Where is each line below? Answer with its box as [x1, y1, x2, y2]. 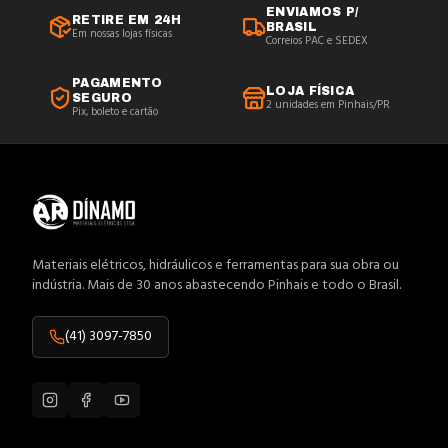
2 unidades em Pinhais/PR [266, 95, 390, 114]
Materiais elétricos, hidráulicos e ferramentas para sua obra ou [32, 254, 399, 277]
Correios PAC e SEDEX [266, 32, 368, 50]
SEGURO [72, 91, 132, 105]
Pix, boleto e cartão [72, 103, 158, 121]
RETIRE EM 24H [72, 12, 181, 27]
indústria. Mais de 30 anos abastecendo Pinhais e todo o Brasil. [32, 274, 401, 297]
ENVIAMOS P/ [266, 5, 359, 19]
